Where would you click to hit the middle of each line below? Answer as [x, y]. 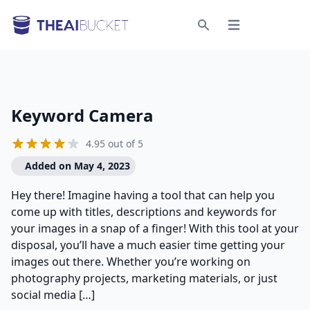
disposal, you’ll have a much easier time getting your [148, 245]
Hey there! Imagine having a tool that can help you [143, 195]
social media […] [53, 295]
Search [219, 38]
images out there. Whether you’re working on [131, 262]
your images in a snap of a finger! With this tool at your [155, 228]
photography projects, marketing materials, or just [144, 278]
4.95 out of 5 [115, 144]
